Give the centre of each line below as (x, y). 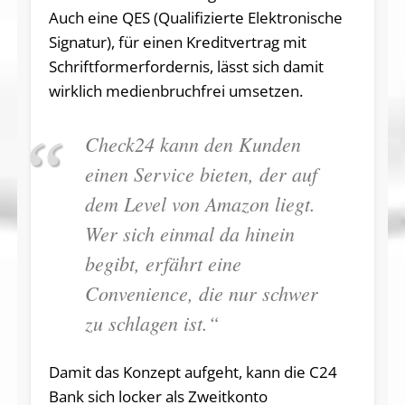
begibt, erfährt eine (163, 264)
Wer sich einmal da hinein (189, 234)
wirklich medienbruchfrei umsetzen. (175, 91)
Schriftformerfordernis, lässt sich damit (186, 67)
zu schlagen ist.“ (151, 323)
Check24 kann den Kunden (193, 144)
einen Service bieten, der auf (201, 174)
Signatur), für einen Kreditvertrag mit (177, 42)
